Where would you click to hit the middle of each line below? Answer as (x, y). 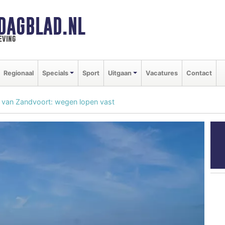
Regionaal (19, 73)
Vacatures (161, 73)
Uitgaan (120, 73)
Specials (55, 73)
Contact (199, 73)
